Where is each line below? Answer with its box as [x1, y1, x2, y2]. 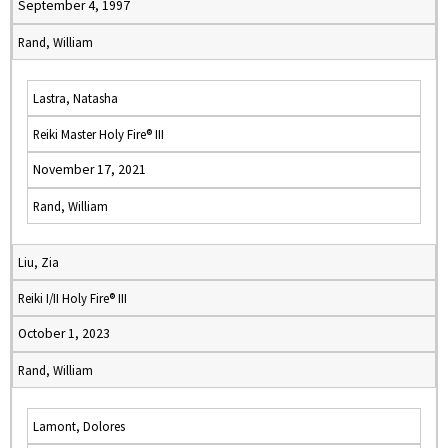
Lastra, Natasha [33, 90, 118, 106]
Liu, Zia [18, 254, 59, 270]
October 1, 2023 [18, 325, 110, 342]
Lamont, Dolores [33, 418, 125, 434]
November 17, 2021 [33, 161, 146, 178]
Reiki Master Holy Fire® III [33, 126, 164, 142]
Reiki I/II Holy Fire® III [18, 290, 127, 306]
